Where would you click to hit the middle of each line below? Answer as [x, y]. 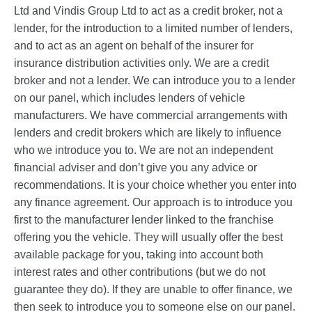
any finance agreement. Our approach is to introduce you [153, 203]
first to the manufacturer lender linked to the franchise [144, 220]
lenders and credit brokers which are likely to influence [148, 133]
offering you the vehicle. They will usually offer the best [148, 237]
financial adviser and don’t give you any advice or [135, 168]
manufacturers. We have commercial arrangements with [151, 116]
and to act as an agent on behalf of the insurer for [134, 46]
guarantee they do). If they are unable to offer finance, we [153, 290]
